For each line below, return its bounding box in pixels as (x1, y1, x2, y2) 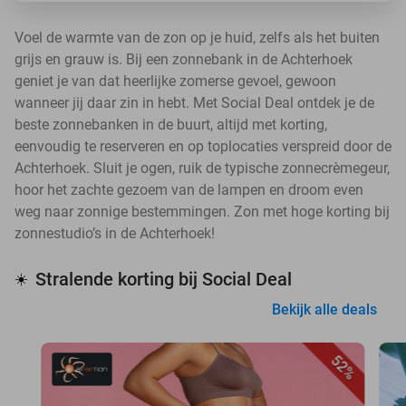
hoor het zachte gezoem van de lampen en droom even (14, 181, 363, 198)
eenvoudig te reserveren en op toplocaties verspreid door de (14, 138, 391, 155)
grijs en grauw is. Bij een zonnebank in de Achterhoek (14, 51, 353, 68)
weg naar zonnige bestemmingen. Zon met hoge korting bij (14, 203, 390, 220)
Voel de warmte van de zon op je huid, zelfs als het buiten (14, 29, 380, 46)
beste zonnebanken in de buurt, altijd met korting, (14, 116, 327, 133)
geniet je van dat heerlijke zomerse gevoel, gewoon (14, 72, 336, 90)
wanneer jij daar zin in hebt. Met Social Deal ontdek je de (14, 94, 374, 111)
